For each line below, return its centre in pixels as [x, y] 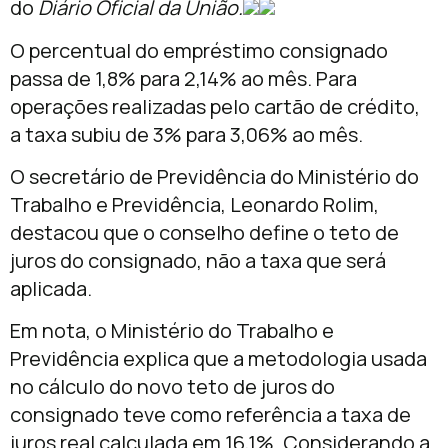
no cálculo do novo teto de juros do [172, 387]
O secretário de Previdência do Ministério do [214, 176]
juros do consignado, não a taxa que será [198, 260]
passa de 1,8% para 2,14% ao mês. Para [183, 78]
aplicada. [51, 288]
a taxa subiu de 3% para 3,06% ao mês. [186, 134]
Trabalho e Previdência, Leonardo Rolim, [194, 204]
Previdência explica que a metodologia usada [218, 359]
